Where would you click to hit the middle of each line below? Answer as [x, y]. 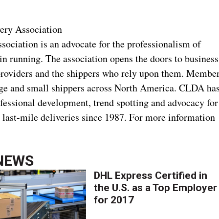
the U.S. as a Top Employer [156, 187]
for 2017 [114, 200]
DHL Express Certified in [151, 175]
